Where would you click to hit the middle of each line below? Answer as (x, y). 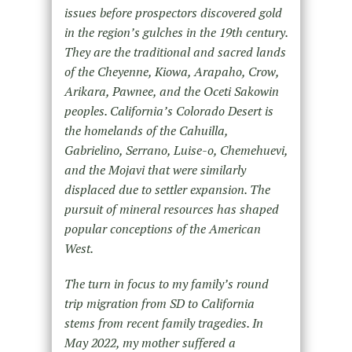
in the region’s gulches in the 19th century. (176, 33)
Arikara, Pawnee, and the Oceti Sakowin (171, 92)
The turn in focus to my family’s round (166, 284)
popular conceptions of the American (162, 229)
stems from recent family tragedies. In (163, 323)
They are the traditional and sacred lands (175, 52)
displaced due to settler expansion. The (167, 190)
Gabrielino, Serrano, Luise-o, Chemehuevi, (176, 150)
